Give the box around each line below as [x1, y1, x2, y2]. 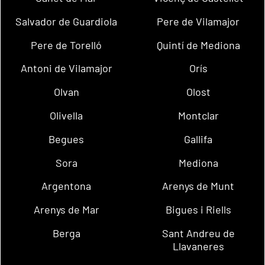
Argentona [41, 179, 92, 193]
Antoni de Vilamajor [20, 62, 112, 75]
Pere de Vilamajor [157, 14, 240, 28]
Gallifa [184, 132, 213, 146]
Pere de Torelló [31, 38, 102, 51]
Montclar [177, 109, 219, 122]
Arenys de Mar [33, 203, 99, 216]
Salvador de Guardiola [15, 14, 118, 28]
